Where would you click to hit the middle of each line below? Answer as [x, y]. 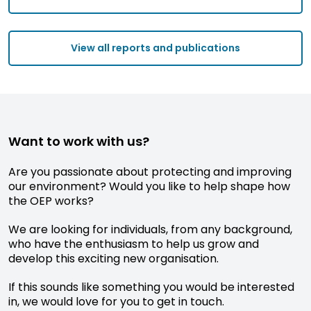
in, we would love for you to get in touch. [118, 301]
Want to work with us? [79, 141]
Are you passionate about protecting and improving [150, 171]
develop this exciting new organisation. [114, 258]
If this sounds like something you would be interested [151, 287]
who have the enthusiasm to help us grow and [134, 244]
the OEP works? [51, 201]
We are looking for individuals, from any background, [150, 229]
